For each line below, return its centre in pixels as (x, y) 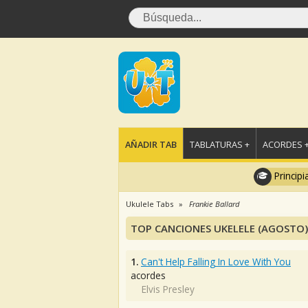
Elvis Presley (168, 289)
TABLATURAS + (220, 144)
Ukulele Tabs (150, 204)
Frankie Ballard (214, 204)
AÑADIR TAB (151, 144)
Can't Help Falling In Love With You (216, 262)
